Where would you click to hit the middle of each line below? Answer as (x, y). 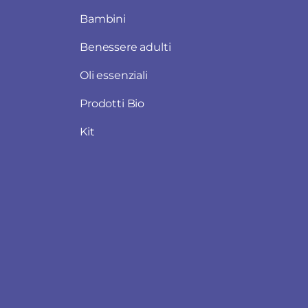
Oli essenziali (114, 76)
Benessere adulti (125, 47)
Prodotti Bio (112, 104)
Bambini (103, 19)
